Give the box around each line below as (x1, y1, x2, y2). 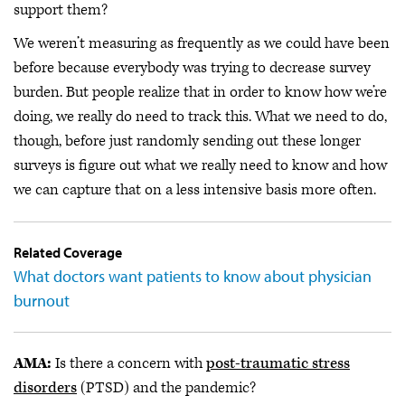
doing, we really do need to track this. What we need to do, (14, 107, 387, 127)
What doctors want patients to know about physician (14, 266, 372, 287)
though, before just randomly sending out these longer (14, 131, 361, 152)
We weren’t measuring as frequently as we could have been (14, 33, 390, 54)
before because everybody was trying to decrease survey (14, 58, 371, 79)
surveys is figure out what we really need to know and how (14, 155, 387, 176)
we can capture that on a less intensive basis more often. (14, 180, 376, 201)
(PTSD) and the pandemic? (77, 378, 256, 399)
